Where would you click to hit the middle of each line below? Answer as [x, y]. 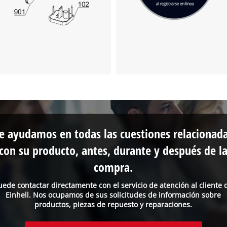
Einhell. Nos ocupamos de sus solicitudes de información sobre [113, 195]
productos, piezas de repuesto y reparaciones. [113, 204]
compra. [113, 167]
